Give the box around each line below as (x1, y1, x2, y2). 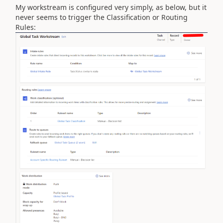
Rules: (15, 22, 36, 32)
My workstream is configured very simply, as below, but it (15, 2, 207, 12)
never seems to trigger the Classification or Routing (15, 12, 188, 22)
